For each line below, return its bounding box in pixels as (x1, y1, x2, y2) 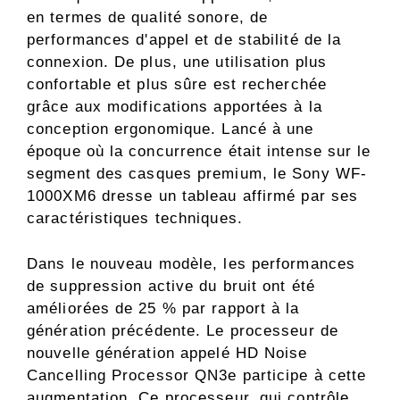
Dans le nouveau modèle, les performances (27, 254, 356, 272)
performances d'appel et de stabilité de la (27, 31, 342, 49)
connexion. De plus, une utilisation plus (27, 54, 328, 71)
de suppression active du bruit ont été (27, 277, 315, 295)
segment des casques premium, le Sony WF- (27, 165, 368, 183)
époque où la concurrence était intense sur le (27, 143, 371, 161)
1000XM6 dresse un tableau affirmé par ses (27, 187, 359, 205)
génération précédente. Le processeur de (27, 321, 338, 339)
